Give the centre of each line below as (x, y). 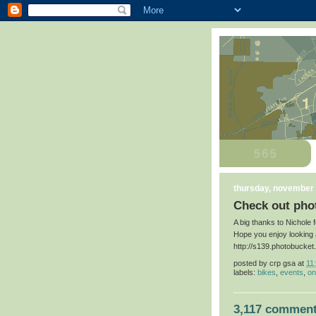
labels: (245, 273)
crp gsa (282, 263)
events (292, 273)
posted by (251, 263)
